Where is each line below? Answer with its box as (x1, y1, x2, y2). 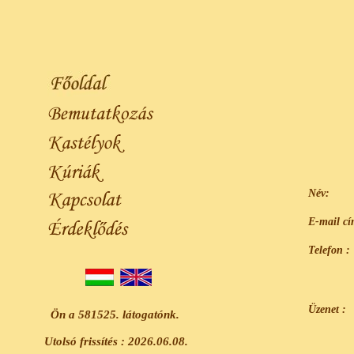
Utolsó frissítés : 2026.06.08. (41, 335, 188, 348)
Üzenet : (307, 303, 346, 315)
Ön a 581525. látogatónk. (50, 308, 179, 321)
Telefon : (307, 244, 350, 256)
